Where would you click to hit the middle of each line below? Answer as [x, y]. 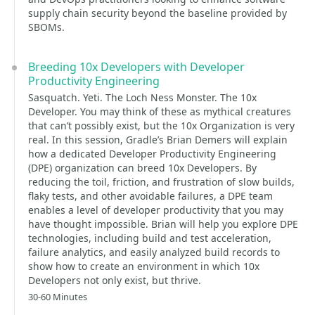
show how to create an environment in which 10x [144, 266]
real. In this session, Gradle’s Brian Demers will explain [158, 140]
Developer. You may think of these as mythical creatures [160, 111]
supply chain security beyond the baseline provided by [157, 13]
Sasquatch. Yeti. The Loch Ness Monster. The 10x [142, 97]
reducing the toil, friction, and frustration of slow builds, [161, 182]
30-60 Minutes [58, 297]
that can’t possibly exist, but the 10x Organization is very [161, 126]
